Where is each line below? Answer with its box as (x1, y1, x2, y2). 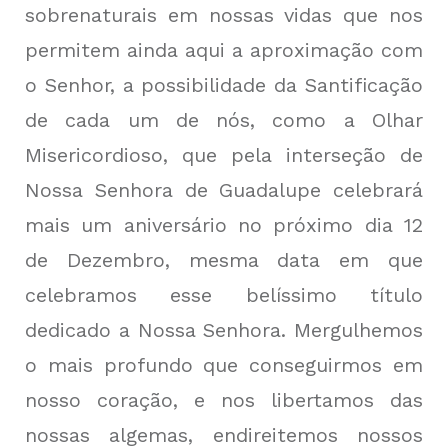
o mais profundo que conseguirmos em (25, 353, 423, 378)
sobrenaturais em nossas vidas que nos (25, 3, 423, 28)
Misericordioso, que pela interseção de (25, 143, 423, 168)
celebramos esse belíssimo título (25, 283, 423, 308)
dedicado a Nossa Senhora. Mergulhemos (25, 318, 423, 343)
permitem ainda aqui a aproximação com (25, 38, 423, 63)
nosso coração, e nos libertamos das (25, 388, 423, 413)
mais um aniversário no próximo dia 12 (25, 213, 423, 238)
